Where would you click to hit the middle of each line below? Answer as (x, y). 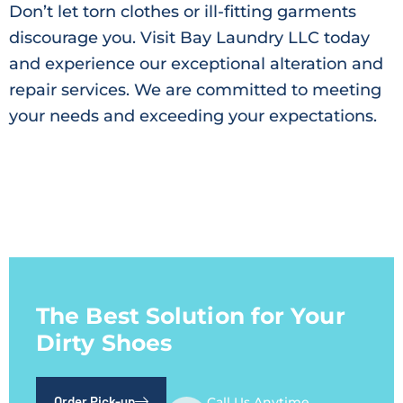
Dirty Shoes (104, 342)
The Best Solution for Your (191, 315)
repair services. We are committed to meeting (195, 90)
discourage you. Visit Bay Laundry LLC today (189, 38)
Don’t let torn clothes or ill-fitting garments (183, 12)
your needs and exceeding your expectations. (193, 116)
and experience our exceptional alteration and (196, 64)
